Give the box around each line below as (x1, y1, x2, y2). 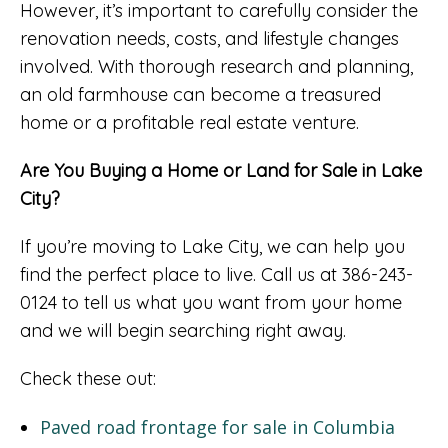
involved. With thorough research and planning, (20, 54, 413, 78)
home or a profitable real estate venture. (20, 110, 359, 134)
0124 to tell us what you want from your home (20, 290, 402, 314)
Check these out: (20, 366, 156, 390)
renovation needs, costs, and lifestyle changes (20, 26, 399, 50)
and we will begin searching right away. (20, 318, 346, 342)
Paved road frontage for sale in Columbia (39, 414, 395, 439)
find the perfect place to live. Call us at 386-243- (20, 262, 413, 286)
